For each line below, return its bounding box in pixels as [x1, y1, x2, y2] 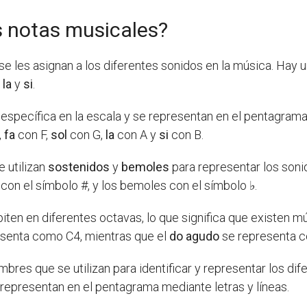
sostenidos [48, 160, 110, 175]
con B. [169, 127, 204, 143]
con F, [15, 127, 51, 143]
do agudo [169, 229, 220, 244]
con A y [114, 127, 160, 143]
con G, [67, 127, 106, 143]
